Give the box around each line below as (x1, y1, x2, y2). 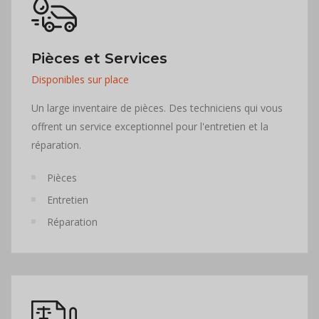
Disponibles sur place (31, 73, 129, 86)
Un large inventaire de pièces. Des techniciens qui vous (31, 101, 283, 115)
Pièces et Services (31, 50, 167, 67)
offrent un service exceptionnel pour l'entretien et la (31, 120, 268, 133)
